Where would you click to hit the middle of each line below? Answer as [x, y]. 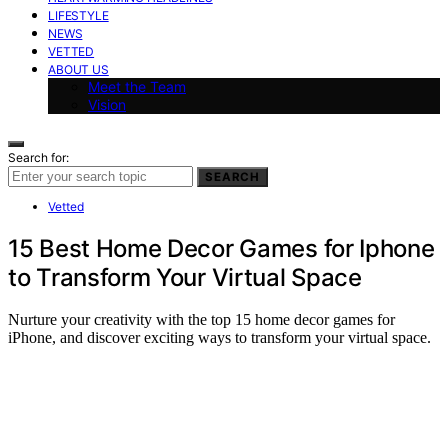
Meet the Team [137, 86]
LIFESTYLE [78, 15]
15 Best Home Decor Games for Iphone [221, 248]
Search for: [38, 157]
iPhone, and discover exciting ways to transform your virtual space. [219, 338]
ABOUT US [78, 69]
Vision [107, 104]
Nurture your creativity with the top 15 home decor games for [201, 320]
